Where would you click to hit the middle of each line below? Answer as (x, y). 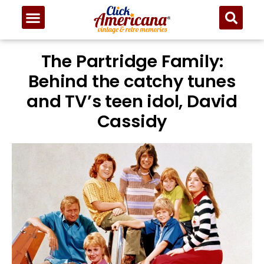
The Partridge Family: (132, 62)
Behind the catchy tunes (132, 82)
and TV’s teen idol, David (132, 102)
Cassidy (132, 122)
